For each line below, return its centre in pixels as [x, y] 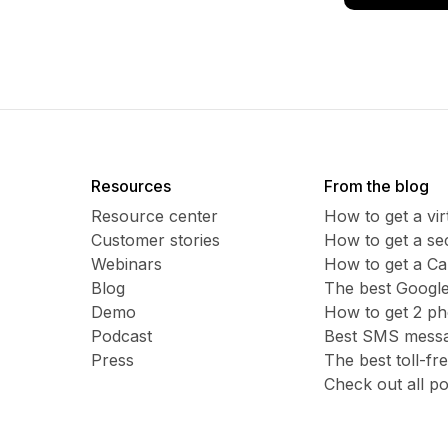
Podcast [121, 336]
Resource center [154, 216]
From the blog [376, 186]
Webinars [126, 264]
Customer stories [155, 240]
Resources [130, 186]
